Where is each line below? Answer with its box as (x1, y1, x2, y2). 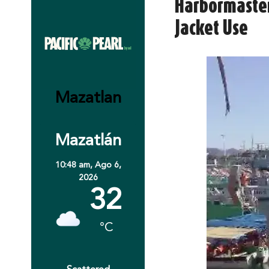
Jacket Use (175, 16, 249, 40)
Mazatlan (55, 91, 121, 107)
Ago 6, (94, 161, 121, 170)
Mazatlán (55, 133, 121, 150)
